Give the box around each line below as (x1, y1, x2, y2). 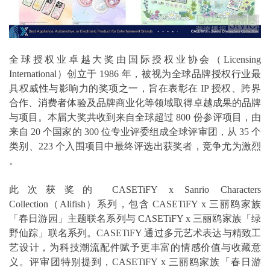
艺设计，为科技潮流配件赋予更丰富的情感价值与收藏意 (9, 242, 261, 253)
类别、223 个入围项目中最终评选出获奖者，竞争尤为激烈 (9, 141, 261, 152)
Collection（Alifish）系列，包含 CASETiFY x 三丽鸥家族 (9, 199, 261, 210)
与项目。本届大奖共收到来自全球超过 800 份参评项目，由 (9, 112, 261, 123)
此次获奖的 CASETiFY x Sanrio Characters (9, 184, 261, 195)
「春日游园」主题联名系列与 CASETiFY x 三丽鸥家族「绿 (9, 213, 261, 224)
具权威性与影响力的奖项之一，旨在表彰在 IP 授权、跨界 (9, 83, 261, 94)
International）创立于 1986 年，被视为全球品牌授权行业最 (9, 69, 261, 80)
